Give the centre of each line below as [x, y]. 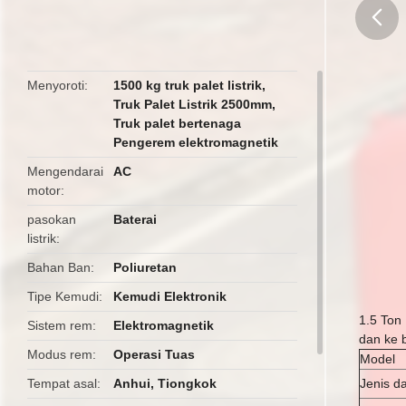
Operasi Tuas [155, 354]
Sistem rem [60, 325]
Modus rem [60, 354]
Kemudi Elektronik [170, 296]
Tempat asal [62, 383]
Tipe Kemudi [63, 296]
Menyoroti [56, 85]
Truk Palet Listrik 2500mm [193, 104]
